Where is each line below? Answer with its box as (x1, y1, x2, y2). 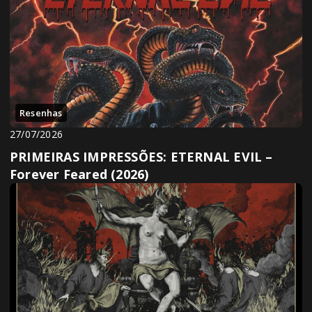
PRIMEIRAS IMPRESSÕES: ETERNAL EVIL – (10, 148, 273, 166)
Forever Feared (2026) (10, 166, 149, 183)
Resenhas (19, 107, 63, 120)
